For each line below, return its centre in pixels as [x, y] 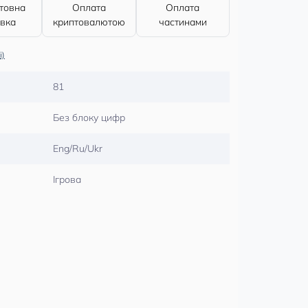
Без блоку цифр [89, 118]
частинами [183, 22]
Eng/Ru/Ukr [78, 148]
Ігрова [67, 179]
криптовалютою [89, 22]
